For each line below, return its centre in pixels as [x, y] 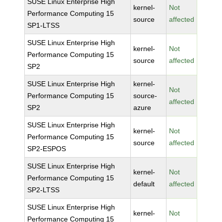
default [144, 184]
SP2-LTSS [44, 190]
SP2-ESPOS [47, 149]
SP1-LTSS [44, 25]
